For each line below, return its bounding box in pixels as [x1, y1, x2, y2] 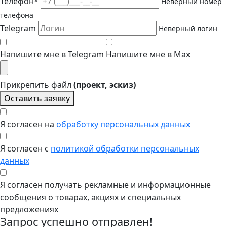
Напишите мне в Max [106, 48, 190, 60]
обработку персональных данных [56, 118, 190, 130]
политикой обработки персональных [51, 142, 199, 154]
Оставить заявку [4, 92, 70, 104]
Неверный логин [159, 23, 217, 33]
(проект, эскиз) [73, 79, 136, 90]
